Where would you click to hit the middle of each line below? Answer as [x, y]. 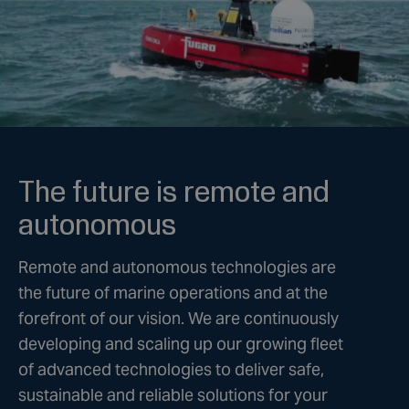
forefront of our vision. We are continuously [178, 318]
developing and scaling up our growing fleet [181, 343]
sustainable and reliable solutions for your [173, 394]
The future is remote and [174, 190]
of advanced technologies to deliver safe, [171, 369]
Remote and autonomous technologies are [177, 267]
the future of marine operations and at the [173, 292]
